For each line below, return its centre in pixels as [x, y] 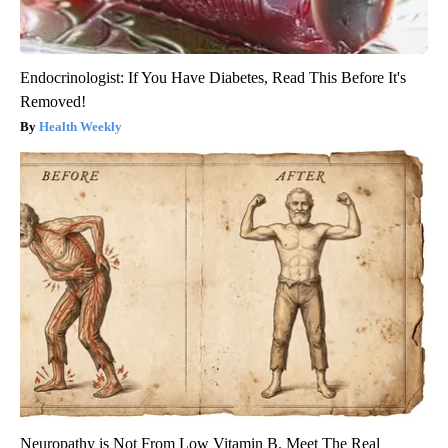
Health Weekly [80, 126]
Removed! [53, 101]
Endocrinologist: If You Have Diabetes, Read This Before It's [213, 77]
